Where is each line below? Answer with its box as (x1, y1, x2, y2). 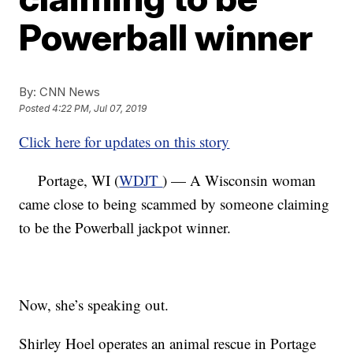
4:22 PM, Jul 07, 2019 (52, 102, 147, 115)
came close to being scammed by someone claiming (19, 194, 330, 214)
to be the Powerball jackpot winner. (19, 217, 232, 237)
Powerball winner (19, 15, 314, 59)
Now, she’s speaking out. (19, 295, 169, 314)
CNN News (36, 84, 101, 99)
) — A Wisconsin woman (162, 170, 317, 190)
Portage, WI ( (19, 170, 120, 190)
